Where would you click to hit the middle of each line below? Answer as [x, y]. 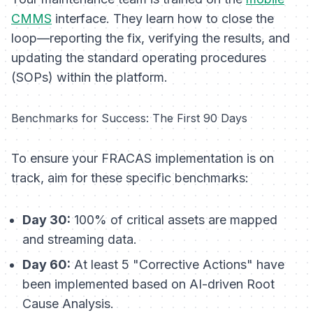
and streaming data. [80, 240]
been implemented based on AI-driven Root [148, 284]
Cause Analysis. [68, 304]
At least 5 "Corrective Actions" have [177, 265]
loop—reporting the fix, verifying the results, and [151, 38]
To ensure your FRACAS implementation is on [143, 159]
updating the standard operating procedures [139, 58]
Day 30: [46, 220]
